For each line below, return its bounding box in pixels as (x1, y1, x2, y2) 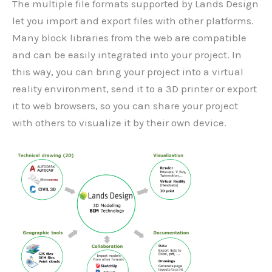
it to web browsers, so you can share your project (12, 99, 238, 112)
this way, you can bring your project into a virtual (12, 65, 243, 78)
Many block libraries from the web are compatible (12, 31, 246, 44)
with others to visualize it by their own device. (12, 116, 226, 129)
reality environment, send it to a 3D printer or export (12, 82, 257, 95)
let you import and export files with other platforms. (12, 14, 254, 27)
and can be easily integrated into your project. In (12, 48, 242, 61)
